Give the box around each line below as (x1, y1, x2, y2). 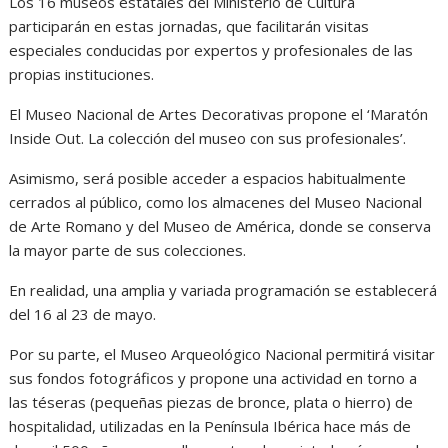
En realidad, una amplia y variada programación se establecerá (9, 279, 438, 300)
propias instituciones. (9, 63, 155, 84)
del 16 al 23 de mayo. (9, 303, 157, 324)
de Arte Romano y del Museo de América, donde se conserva (9, 215, 432, 236)
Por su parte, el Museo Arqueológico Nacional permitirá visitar (9, 343, 436, 364)
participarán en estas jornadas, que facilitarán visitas (9, 15, 370, 36)
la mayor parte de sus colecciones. (9, 239, 247, 260)
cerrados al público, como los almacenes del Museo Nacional (9, 191, 423, 212)
